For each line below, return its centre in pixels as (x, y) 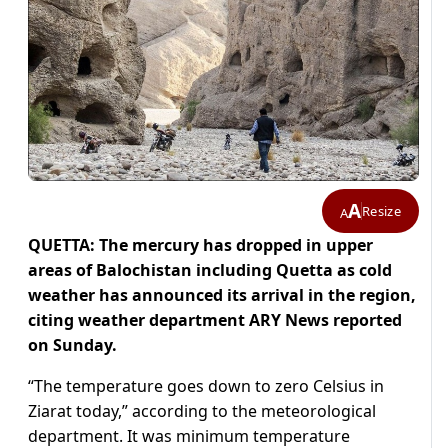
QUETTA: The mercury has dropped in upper (200, 245)
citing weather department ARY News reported (215, 320)
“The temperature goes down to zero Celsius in (206, 386)
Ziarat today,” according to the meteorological (202, 411)
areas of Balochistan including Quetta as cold (210, 270)
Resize (381, 210)
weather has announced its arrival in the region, (222, 295)
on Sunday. (72, 345)
